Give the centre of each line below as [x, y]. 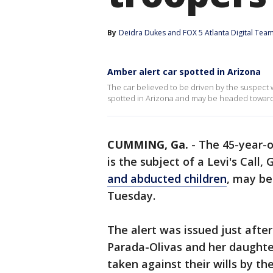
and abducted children [167, 179]
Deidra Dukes [142, 33]
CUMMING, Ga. [148, 144]
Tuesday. [131, 196]
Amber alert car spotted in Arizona [184, 72]
